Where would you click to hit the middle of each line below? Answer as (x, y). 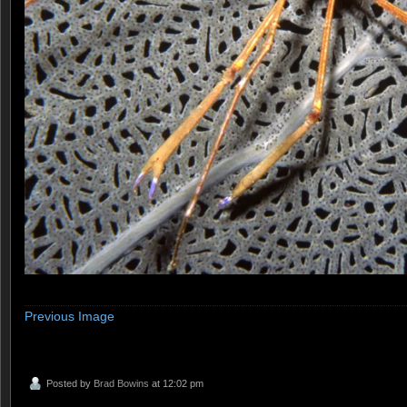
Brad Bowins (121, 384)
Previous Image (69, 316)
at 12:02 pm (176, 384)
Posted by (70, 384)
